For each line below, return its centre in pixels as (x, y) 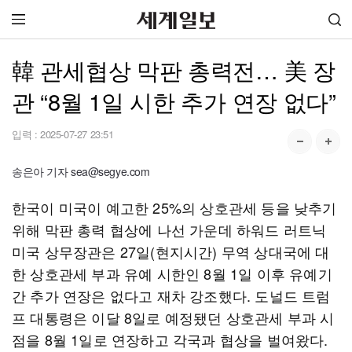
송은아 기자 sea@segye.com (81, 171)
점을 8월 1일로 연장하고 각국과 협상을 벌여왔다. (170, 339)
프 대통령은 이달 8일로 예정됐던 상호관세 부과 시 (173, 317)
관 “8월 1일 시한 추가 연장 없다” (174, 101)
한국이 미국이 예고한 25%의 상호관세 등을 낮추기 (174, 207)
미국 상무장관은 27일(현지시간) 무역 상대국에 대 (171, 251)
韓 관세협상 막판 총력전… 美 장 (174, 70)
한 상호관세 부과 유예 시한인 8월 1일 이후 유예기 (172, 273)
